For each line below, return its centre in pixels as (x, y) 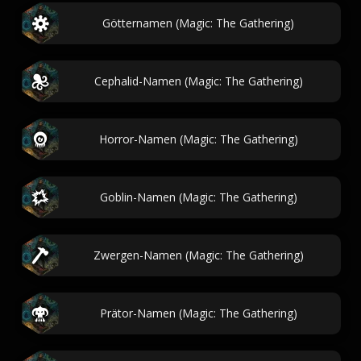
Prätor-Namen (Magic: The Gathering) (198, 313)
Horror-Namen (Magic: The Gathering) (198, 139)
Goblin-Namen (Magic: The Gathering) (198, 197)
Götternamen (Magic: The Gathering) (198, 23)
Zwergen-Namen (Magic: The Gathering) (198, 255)
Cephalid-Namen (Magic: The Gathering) (198, 81)
